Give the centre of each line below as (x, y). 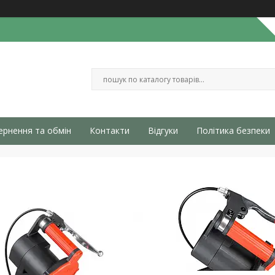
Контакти (110, 130)
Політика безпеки (233, 130)
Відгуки (163, 130)
